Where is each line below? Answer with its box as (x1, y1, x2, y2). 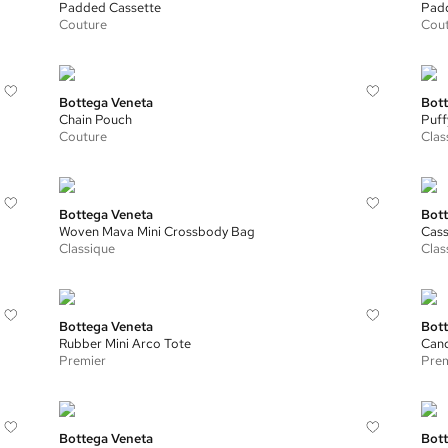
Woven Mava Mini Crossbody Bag (59, 223, 256, 240)
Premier (59, 352, 107, 369)
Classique (59, 240, 116, 257)
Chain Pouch (59, 111, 133, 128)
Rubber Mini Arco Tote (59, 335, 192, 352)
